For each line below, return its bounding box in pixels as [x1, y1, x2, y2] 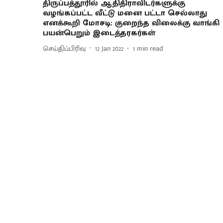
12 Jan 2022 [95, 42, 123, 54]
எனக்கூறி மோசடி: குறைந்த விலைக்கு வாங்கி [43, 16, 220, 30]
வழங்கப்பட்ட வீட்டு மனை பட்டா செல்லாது [43, 6, 207, 20]
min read [137, 42, 163, 54]
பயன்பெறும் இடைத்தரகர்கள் [43, 26, 155, 40]
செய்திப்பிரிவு [43, 42, 86, 54]
